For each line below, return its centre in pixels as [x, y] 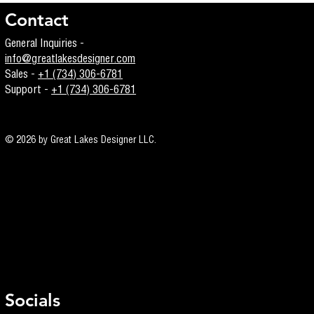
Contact [37, 19]
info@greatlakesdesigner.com [70, 60]
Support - [28, 91]
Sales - [22, 75]
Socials [33, 300]
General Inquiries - [45, 45]
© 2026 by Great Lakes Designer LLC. [81, 141]
